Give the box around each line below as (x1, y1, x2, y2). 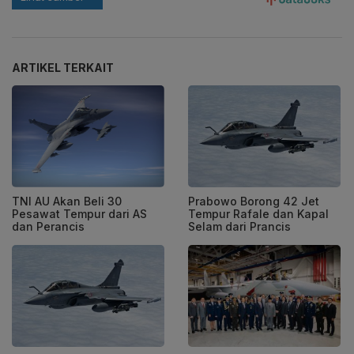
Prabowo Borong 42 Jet (188, 194, 319, 208)
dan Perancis (12, 219, 85, 233)
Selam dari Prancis (188, 219, 291, 233)
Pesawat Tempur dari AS (12, 206, 147, 220)
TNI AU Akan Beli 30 (12, 194, 122, 208)
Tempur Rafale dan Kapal (188, 206, 329, 220)
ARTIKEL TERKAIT (12, 61, 114, 75)
